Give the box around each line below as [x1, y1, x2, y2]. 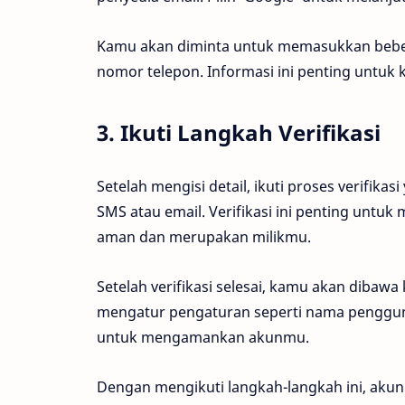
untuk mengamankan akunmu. [97, 327, 309, 348]
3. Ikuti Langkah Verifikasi [97, 117, 381, 147]
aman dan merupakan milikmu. [97, 227, 311, 248]
